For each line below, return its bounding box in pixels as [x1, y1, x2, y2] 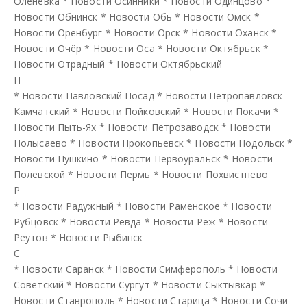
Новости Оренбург [14, 25, 103, 39]
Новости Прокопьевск [78, 136, 184, 149]
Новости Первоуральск [110, 151, 221, 165]
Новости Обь [108, 10, 172, 23]
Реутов [14, 230, 48, 244]
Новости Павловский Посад [22, 88, 154, 102]
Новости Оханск [191, 25, 269, 39]
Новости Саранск [22, 262, 104, 275]
